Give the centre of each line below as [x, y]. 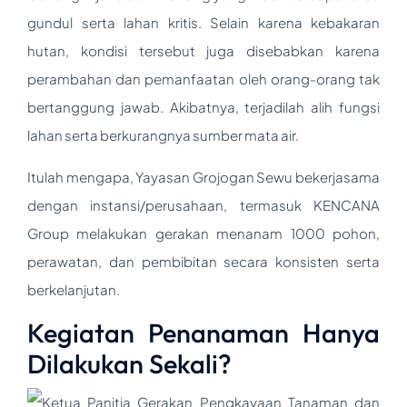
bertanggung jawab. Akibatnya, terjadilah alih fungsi [203, 106]
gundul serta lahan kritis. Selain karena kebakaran [203, 22]
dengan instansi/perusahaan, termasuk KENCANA [203, 204]
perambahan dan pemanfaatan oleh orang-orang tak [203, 78]
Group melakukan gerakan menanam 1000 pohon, [203, 233]
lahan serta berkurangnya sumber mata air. [163, 134]
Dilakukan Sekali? [129, 363]
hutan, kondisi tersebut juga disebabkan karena [203, 50]
